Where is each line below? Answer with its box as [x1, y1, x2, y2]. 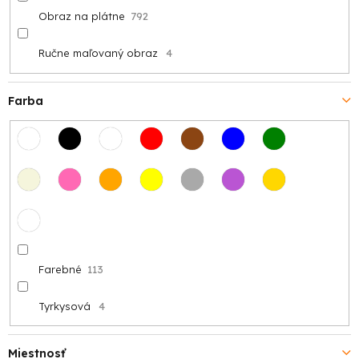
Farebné [38, 262, 82, 276]
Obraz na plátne [38, 10, 125, 23]
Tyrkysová [38, 299, 91, 313]
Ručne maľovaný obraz [38, 46, 158, 60]
